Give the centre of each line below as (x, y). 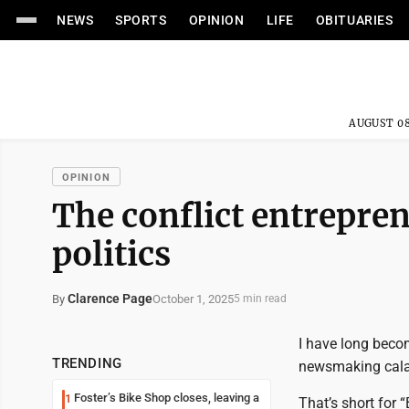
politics (111, 254)
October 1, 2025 (193, 299)
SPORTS (141, 20)
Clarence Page (110, 299)
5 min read (260, 299)
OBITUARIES (354, 20)
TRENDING (87, 363)
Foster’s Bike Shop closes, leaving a (167, 398)
